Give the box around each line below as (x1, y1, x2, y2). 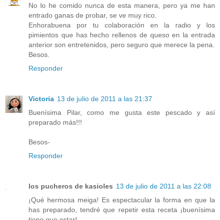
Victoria (28, 95, 54, 103)
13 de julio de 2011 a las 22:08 (116, 182, 211, 191)
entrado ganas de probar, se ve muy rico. (28, 11, 157, 20)
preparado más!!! (28, 118, 82, 127)
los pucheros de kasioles (28, 182, 113, 191)
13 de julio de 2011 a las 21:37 (57, 95, 152, 103)
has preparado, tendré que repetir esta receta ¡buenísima (28, 206, 215, 214)
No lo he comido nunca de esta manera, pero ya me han (28, 1, 215, 10)
